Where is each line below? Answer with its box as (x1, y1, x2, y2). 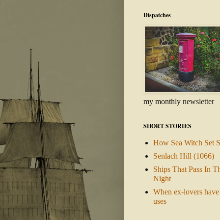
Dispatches (143, 11, 171, 20)
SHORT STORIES (143, 122, 192, 131)
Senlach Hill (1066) (153, 152, 214, 161)
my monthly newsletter (143, 97, 214, 106)
